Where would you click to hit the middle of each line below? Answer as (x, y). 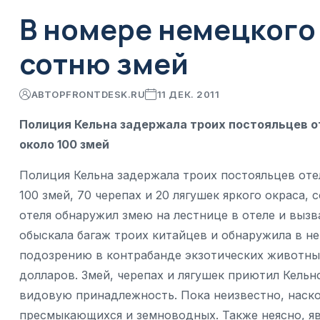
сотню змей (104, 63)
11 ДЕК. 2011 (188, 95)
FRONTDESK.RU (106, 95)
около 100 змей (64, 145)
